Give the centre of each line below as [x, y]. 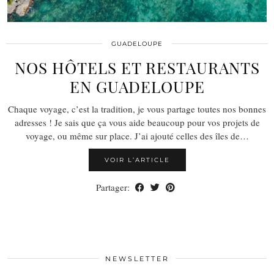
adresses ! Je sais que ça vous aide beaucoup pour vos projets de [137, 122]
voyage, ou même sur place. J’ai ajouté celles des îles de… [137, 135]
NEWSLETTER [137, 258]
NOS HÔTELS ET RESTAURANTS [137, 67]
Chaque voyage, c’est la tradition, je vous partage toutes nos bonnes [137, 109]
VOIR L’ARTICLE [137, 160]
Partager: [114, 187]
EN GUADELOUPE [137, 86]
